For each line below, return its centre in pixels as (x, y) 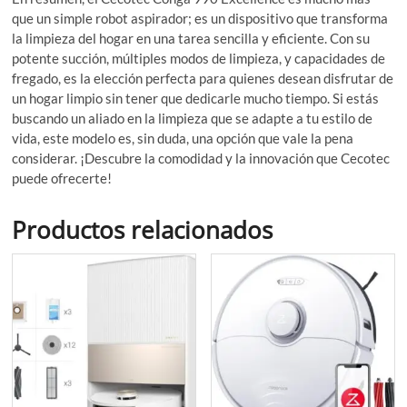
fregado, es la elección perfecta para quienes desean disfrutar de (203, 79)
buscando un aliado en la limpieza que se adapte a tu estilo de (193, 119)
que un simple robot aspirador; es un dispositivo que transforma (200, 19)
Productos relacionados (143, 230)
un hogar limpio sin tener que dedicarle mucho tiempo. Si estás (196, 99)
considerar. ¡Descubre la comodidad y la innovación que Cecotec (201, 159)
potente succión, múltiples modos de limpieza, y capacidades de (199, 59)
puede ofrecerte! (62, 179)
